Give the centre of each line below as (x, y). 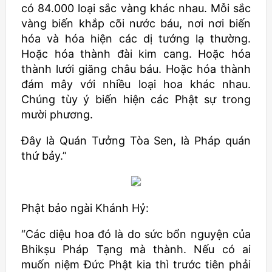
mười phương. (57, 114)
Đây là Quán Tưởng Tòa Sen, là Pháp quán (136, 141)
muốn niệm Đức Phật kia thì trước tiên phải (136, 264)
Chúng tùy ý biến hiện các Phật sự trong (136, 99)
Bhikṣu (38, 249)
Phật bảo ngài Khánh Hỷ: (85, 208)
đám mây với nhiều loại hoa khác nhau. (136, 84)
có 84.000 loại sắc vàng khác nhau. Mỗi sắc (136, 8)
